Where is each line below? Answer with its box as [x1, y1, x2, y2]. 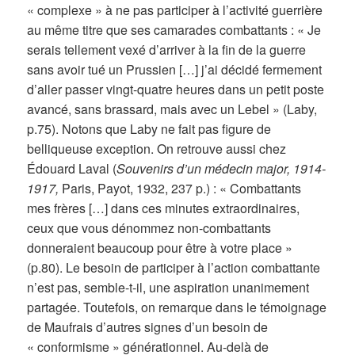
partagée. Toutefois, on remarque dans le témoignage [27, 297, 327, 316]
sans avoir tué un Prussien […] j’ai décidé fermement [27, 59, 323, 78]
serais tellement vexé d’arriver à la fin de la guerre [27, 40, 307, 59]
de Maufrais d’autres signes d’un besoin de [27, 317, 269, 336]
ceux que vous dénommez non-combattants [27, 218, 272, 237]
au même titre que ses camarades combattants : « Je [27, 20, 322, 39]
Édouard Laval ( [27, 158, 117, 177]
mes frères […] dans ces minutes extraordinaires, [27, 198, 300, 217]
